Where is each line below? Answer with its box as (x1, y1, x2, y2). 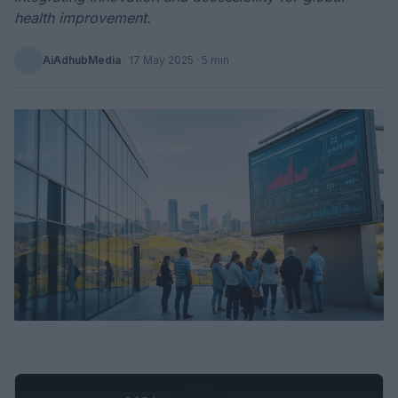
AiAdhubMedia (43, 53, 121, 67)
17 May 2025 (129, 53, 194, 67)
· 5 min (194, 53, 229, 67)
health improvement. (14, 9, 151, 27)
